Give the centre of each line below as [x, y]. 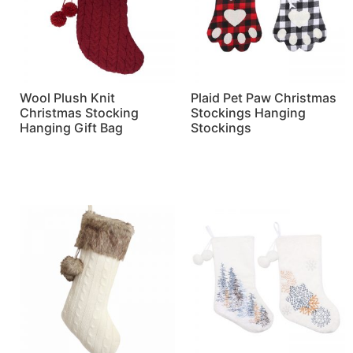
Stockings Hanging [248, 112]
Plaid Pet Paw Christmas [263, 97]
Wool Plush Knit [67, 97]
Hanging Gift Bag [71, 127]
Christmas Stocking [79, 112]
